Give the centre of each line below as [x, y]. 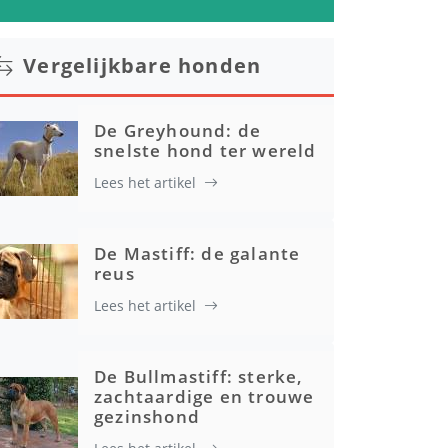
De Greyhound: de [178, 131]
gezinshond [147, 417]
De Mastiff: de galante [197, 254]
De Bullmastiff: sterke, [199, 377]
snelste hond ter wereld [205, 151]
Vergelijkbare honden [142, 66]
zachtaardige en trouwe [204, 397]
